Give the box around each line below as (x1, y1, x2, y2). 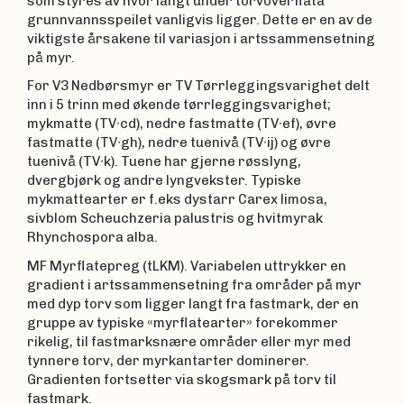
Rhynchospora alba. (27, 229, 158, 245)
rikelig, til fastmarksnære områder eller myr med (27, 333, 351, 350)
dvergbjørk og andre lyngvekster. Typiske (27, 172, 301, 188)
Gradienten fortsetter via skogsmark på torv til (27, 371, 336, 388)
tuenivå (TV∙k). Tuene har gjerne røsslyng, (27, 153, 301, 170)
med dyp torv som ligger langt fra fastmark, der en (27, 295, 359, 312)
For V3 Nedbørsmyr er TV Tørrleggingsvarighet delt (27, 78, 370, 94)
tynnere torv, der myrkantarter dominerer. (27, 352, 309, 369)
